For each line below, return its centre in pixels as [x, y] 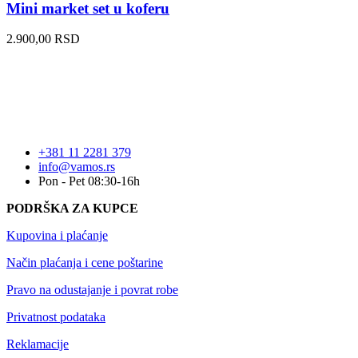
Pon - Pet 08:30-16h [89, 181]
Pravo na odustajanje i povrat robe [92, 290]
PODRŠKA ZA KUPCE [72, 209]
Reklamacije [38, 344]
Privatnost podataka [56, 317]
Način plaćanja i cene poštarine [85, 263]
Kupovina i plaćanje [57, 236]
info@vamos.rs [77, 167]
